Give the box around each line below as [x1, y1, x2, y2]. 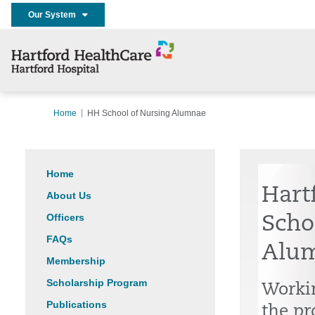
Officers [46, 212, 84, 223]
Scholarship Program [46, 277, 147, 288]
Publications [46, 299, 107, 310]
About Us [46, 190, 91, 201]
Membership [46, 255, 105, 266]
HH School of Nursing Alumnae [87, 108, 206, 118]
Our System [28, 9, 82, 20]
